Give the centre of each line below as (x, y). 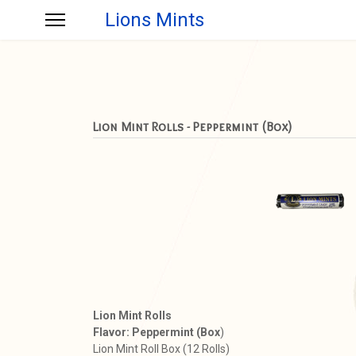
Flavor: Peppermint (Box (157, 332)
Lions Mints (155, 20)
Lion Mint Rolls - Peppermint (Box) (192, 127)
